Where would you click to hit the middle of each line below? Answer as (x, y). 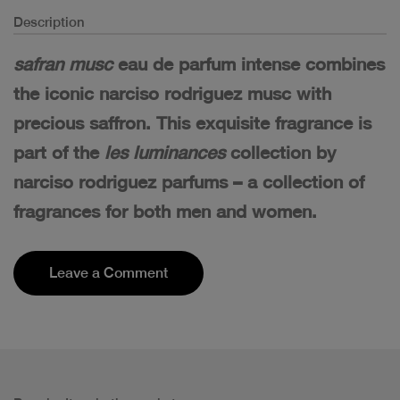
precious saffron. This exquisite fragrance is (192, 122)
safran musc (63, 63)
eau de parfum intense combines (249, 63)
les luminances (167, 152)
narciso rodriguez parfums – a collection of (189, 181)
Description (49, 21)
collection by (283, 152)
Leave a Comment (108, 272)
